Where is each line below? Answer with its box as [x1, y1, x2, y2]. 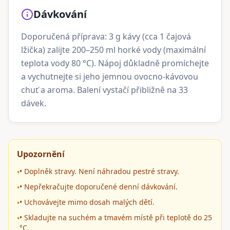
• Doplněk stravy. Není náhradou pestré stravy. [20, 166, 179, 176]
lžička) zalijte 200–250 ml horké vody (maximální [21, 44, 206, 55]
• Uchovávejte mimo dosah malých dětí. [20, 197, 155, 207]
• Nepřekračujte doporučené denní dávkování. [20, 182, 178, 191]
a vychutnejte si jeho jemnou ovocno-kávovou [21, 71, 198, 82]
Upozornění [17, 148, 65, 160]
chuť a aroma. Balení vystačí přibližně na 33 [21, 84, 188, 95]
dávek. [21, 98, 46, 109]
